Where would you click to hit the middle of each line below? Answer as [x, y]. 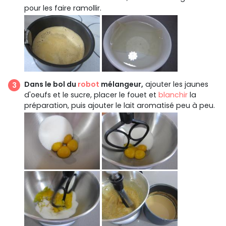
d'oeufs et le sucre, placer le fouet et [91, 95]
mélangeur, [121, 84]
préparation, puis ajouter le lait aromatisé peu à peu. [120, 106]
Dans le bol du [51, 84]
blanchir [173, 95]
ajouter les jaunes [176, 84]
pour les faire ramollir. [63, 8]
